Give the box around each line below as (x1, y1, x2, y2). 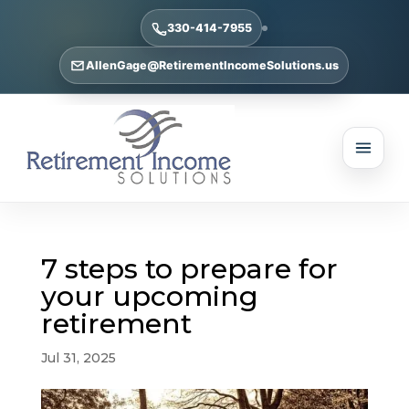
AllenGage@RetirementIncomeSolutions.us (86, 58, 340, 72)
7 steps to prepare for (40, 252, 338, 287)
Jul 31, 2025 (40, 350, 116, 367)
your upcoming (40, 279, 258, 314)
